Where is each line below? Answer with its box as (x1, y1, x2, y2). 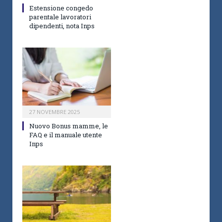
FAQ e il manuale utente (29, 130, 102, 139)
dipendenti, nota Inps (29, 21, 95, 30)
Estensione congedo (29, 3, 93, 12)
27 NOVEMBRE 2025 (29, 108, 80, 115)
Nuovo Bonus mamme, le (29, 121, 108, 130)
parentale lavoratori (29, 12, 91, 21)
